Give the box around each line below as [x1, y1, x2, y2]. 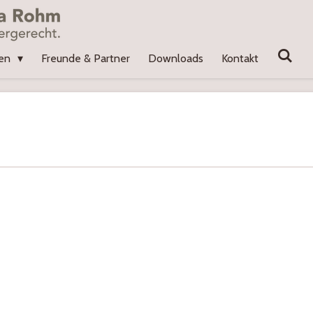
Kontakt [221, 52, 259, 65]
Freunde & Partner [41, 52, 131, 65]
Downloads [148, 52, 204, 65]
